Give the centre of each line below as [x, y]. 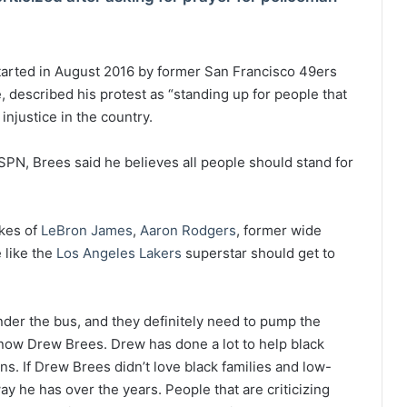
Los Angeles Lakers [119, 253]
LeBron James [87, 231]
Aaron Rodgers [188, 231]
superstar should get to [258, 253]
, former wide [279, 231]
